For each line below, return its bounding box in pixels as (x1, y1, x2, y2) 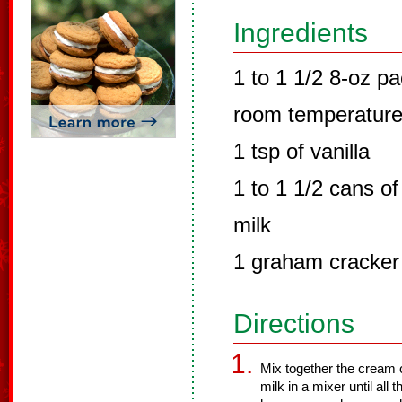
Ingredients (233, 18, 368, 48)
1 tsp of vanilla (233, 139, 370, 163)
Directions (233, 309, 354, 338)
